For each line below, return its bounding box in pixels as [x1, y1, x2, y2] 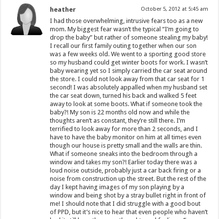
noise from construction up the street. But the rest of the [50, 175, 207, 182]
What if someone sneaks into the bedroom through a [50, 150, 198, 157]
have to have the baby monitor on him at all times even [50, 133, 202, 141]
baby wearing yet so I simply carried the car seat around [50, 66, 208, 74]
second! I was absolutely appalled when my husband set [50, 83, 208, 91]
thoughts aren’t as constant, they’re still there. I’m [50, 116, 186, 124]
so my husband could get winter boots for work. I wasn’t [50, 58, 208, 66]
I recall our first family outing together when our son [50, 42, 197, 49]
